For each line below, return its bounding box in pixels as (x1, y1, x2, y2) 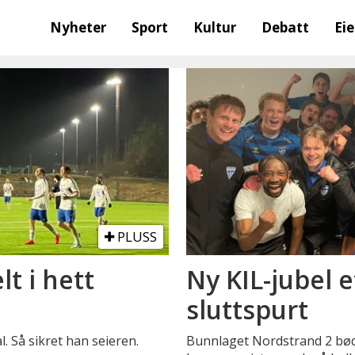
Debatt (261, 18, 310, 36)
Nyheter (50, 18, 107, 36)
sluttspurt (186, 292, 309, 327)
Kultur (193, 18, 237, 36)
